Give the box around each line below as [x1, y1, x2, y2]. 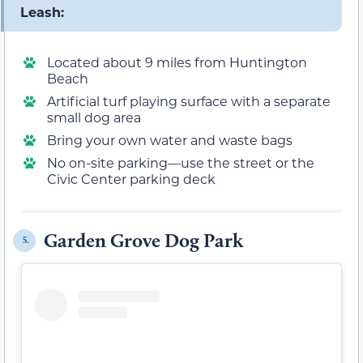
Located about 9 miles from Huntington [47, 53, 307, 70]
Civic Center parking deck [47, 169, 216, 187]
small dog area [47, 108, 141, 126]
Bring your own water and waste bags [47, 130, 293, 148]
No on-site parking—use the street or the [47, 153, 314, 171]
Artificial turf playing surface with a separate [47, 92, 331, 109]
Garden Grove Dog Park [44, 228, 243, 252]
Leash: [20, 2, 64, 20]
